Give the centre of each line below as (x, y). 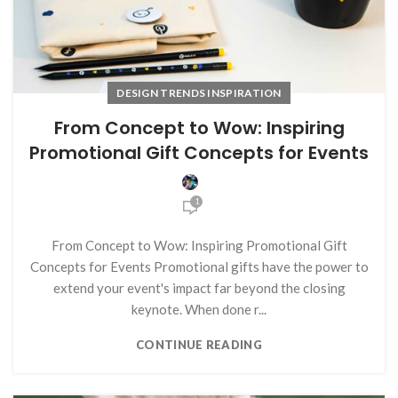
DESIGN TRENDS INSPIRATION (199, 93)
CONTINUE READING (199, 345)
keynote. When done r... (199, 310)
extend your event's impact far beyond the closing (199, 288)
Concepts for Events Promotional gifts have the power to (199, 267)
